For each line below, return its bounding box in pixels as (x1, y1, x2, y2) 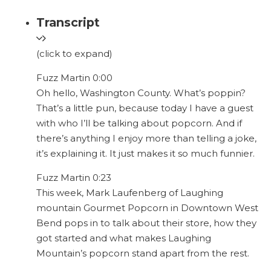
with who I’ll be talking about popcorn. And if (36, 117, 242, 129)
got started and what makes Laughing (36, 232, 211, 244)
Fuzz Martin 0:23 (36, 172, 111, 184)
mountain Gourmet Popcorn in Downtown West (36, 202, 258, 214)
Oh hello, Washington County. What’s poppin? (36, 87, 246, 99)
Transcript (36, 15, 100, 30)
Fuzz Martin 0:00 (36, 72, 113, 84)
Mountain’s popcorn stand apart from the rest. (36, 247, 249, 260)
